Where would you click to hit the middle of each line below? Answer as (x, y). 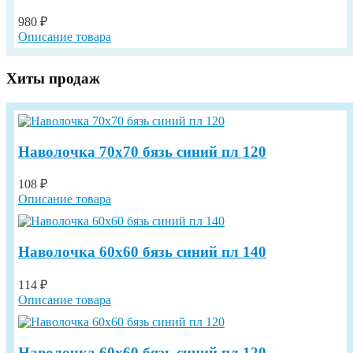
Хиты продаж (53, 79)
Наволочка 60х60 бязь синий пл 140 (142, 252)
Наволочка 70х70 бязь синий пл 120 (142, 151)
